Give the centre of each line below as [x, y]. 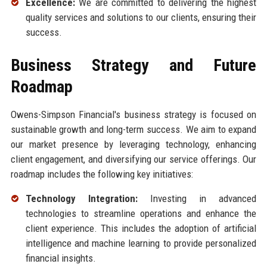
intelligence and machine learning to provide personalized [141, 243]
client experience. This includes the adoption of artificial [141, 229]
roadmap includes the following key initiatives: [102, 174]
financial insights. [60, 258]
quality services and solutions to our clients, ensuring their [141, 18]
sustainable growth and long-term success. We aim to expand [133, 130]
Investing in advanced [197, 199]
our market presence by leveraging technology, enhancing [133, 145]
